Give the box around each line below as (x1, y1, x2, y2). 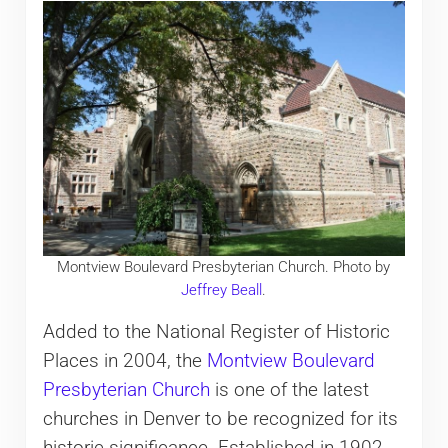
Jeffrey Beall (181, 280, 263, 299)
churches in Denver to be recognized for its (42, 407, 398, 430)
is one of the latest (209, 378, 369, 401)
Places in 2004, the (42, 349, 207, 372)
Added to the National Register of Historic (42, 320, 390, 343)
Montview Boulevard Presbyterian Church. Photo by (57, 257, 391, 276)
